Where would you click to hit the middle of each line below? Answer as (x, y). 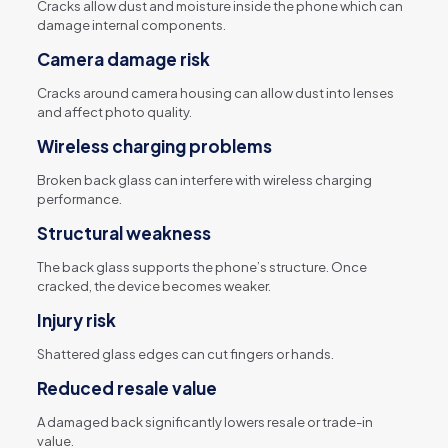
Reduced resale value (126, 387)
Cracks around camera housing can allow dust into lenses (215, 92)
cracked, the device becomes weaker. (153, 285)
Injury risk (76, 319)
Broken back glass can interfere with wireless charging (204, 179)
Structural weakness (123, 232)
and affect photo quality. (114, 111)
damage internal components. (131, 24)
